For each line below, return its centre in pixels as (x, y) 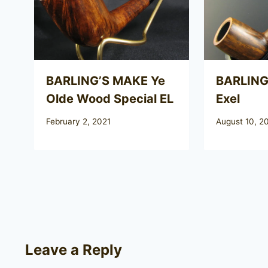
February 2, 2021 (78, 122)
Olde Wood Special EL (110, 98)
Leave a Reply (74, 250)
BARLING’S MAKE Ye (106, 80)
